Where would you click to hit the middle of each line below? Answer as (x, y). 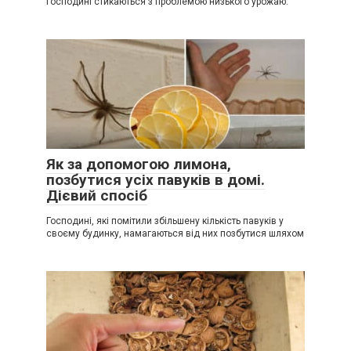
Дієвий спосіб (97, 195)
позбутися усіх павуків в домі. (156, 179)
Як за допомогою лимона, (139, 164)
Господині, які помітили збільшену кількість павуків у (165, 221)
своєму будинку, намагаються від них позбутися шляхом (175, 233)
